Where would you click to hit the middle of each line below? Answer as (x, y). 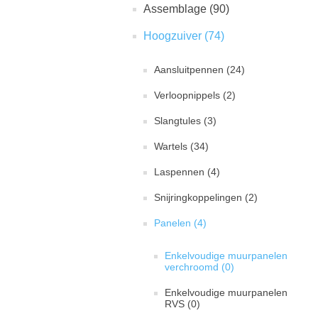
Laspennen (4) (187, 172)
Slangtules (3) (185, 121)
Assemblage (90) (186, 9)
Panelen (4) (180, 223)
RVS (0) (182, 304)
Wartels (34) (181, 146)
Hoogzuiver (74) (184, 36)
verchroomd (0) (199, 267)
